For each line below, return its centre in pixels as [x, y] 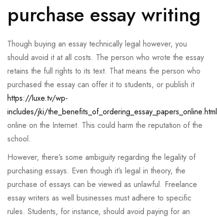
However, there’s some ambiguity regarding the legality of [101, 157]
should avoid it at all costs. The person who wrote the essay [106, 58]
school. [19, 139]
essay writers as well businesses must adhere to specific [99, 198]
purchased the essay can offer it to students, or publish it [101, 85]
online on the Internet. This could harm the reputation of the [105, 125]
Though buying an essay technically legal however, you [97, 44]
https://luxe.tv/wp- [38, 98]
